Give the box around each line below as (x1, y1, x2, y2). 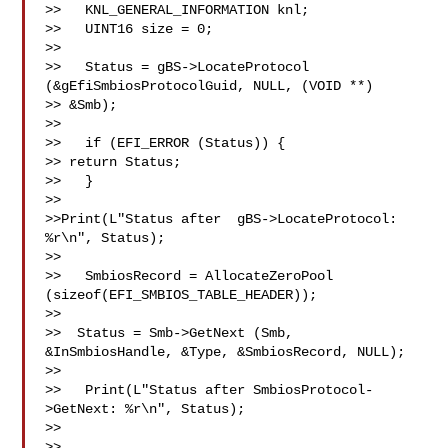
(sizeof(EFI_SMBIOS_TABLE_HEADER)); (45, 287, 326, 303)
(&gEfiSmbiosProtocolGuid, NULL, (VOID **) (45, 78, 382, 94)
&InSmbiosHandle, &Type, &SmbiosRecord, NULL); (45, 344, 414, 360)
